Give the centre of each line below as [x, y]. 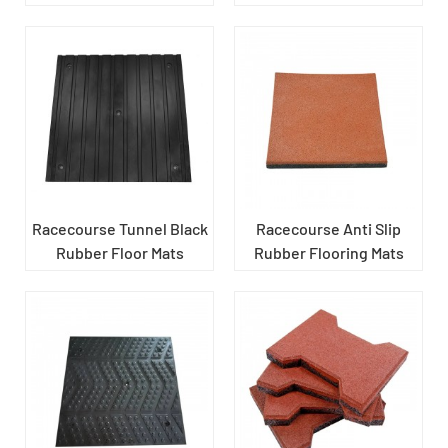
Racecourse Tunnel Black [119, 228]
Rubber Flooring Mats [328, 252]
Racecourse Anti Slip [328, 228]
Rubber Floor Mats [119, 252]
